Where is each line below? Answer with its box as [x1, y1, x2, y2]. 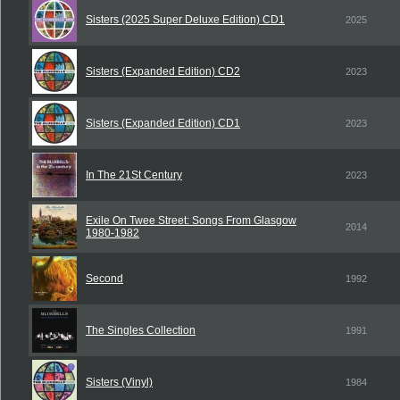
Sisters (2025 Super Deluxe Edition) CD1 [86, 13, 285, 26]
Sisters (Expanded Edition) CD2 [86, 65, 240, 78]
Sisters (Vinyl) [86, 376, 153, 388]
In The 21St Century [86, 169, 182, 181]
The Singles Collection [86, 324, 196, 337]
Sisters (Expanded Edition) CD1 [86, 117, 240, 129]
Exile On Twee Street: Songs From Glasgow [86, 214, 296, 227]
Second [86, 272, 123, 285]
